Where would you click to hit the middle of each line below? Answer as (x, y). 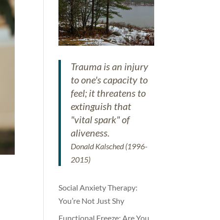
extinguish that (101, 106)
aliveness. (90, 133)
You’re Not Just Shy (92, 201)
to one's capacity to (110, 80)
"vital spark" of (100, 120)
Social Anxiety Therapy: (98, 188)
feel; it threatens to (109, 93)
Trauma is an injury (110, 67)
